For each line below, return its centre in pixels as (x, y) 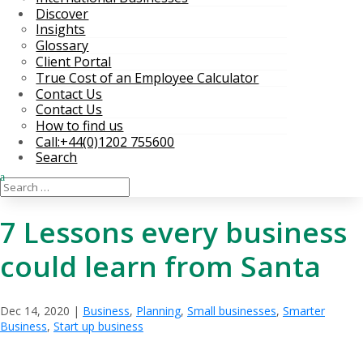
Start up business (98, 326)
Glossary (62, 45)
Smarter (304, 310)
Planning (158, 310)
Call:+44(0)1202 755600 (105, 142)
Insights (61, 29)
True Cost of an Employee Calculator (147, 78)
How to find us (80, 126)
